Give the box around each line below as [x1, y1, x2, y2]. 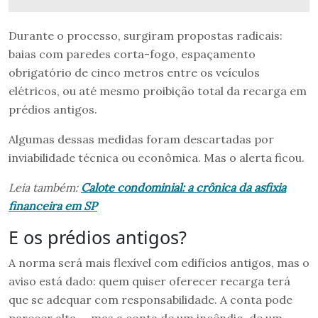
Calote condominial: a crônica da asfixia [81, 180, 286, 194]
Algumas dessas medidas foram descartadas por [9, 131, 274, 146]
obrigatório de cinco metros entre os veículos [9, 65, 260, 79]
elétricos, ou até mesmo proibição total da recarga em [9, 83, 307, 98]
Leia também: [9, 180, 81, 194]
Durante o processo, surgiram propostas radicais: [9, 28, 283, 43]
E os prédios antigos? [9, 224, 187, 249]
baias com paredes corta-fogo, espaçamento [9, 46, 256, 61]
